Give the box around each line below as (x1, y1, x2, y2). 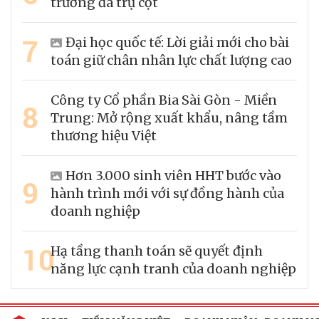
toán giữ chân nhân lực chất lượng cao (51, 51, 292, 68)
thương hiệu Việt (51, 127, 157, 144)
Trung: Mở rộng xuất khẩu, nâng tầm (51, 109, 288, 126)
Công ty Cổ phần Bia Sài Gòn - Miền (51, 91, 277, 108)
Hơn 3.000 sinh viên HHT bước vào (66, 167, 281, 184)
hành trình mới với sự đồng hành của (51, 184, 284, 202)
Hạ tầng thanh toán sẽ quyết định (51, 242, 263, 259)
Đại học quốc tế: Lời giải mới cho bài (66, 33, 289, 51)
